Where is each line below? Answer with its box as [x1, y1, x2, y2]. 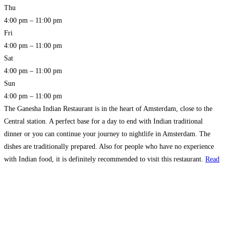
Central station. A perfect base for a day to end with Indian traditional [4, 118, 203, 126]
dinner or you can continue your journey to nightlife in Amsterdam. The [4, 130, 210, 138]
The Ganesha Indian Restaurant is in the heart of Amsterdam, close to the [4, 105, 212, 113]
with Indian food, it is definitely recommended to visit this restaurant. [4, 155, 205, 163]
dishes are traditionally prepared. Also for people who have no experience [4, 143, 214, 151]
